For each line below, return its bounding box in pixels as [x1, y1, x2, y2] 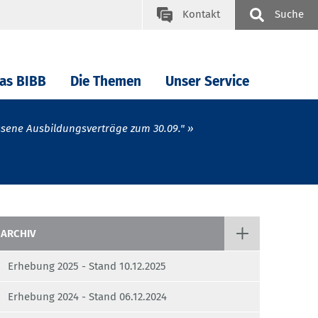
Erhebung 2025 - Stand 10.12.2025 [8, 260, 166, 273]
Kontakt [182, 8, 220, 21]
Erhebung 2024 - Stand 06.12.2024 [8, 290, 167, 304]
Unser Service [165, 73, 249, 90]
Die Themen [70, 73, 141, 90]
